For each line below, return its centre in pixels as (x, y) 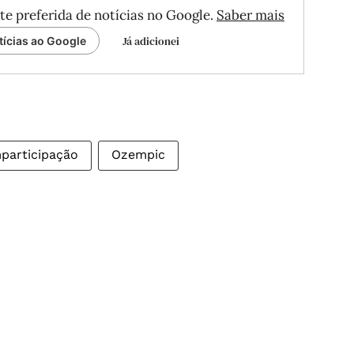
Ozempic (138, 155)
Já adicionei (151, 41)
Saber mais (250, 15)
